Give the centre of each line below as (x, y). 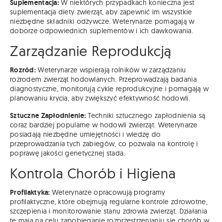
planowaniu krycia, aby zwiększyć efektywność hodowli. (100, 98)
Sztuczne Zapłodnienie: (48, 115)
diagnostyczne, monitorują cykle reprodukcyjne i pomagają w (110, 88)
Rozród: (23, 70)
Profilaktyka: (30, 192)
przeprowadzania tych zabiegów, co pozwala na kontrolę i (104, 143)
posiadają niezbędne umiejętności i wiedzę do (85, 134)
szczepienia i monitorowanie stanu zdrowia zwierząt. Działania (109, 211)
